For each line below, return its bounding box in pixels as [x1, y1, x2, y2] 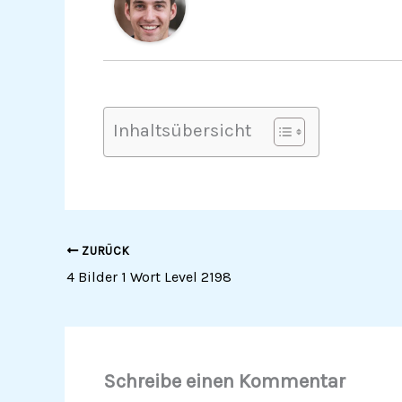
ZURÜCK [78, 244, 130, 258]
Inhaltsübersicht [112, 119, 251, 142]
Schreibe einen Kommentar [102, 369, 345, 393]
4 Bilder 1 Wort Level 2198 [66, 268, 232, 286]
